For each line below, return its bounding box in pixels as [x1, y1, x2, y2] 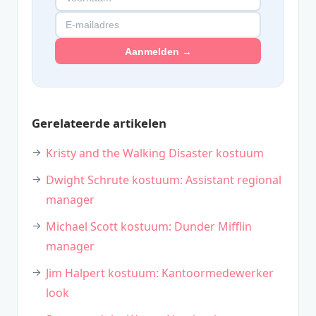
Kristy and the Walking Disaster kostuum [46, 145, 264, 162]
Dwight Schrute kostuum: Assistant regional [46, 172, 281, 188]
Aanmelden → [124, 45, 192, 57]
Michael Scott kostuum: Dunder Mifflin [46, 219, 252, 235]
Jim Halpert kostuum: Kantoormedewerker [46, 265, 274, 281]
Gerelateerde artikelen [32, 115, 166, 132]
